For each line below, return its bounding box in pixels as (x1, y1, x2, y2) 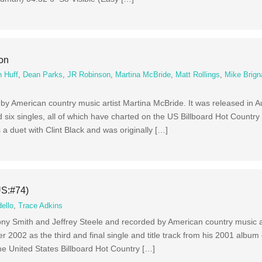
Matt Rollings (175, 71, 220, 80)
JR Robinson (67, 71, 111, 80)
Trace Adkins (18, 201, 63, 210)
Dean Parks (23, 71, 63, 80)
